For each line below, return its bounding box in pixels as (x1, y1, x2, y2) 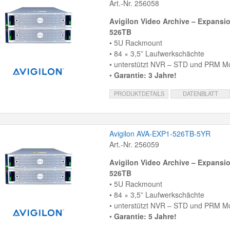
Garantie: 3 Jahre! (113, 70, 177, 81)
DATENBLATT (182, 89, 218, 98)
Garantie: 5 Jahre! (113, 211, 177, 222)
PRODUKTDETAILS (113, 89, 164, 98)
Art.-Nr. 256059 (109, 139, 159, 150)
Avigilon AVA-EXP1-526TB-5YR (109, 128, 210, 139)
